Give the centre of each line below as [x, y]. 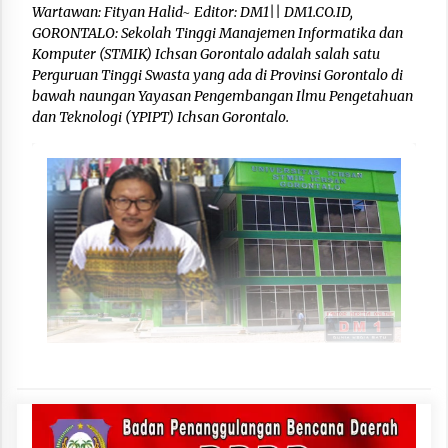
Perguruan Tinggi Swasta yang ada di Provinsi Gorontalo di [217, 74]
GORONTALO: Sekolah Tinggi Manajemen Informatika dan [217, 32]
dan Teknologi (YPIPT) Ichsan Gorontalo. [160, 116]
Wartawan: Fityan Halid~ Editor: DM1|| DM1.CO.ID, [192, 11]
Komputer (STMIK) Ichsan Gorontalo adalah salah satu [206, 53]
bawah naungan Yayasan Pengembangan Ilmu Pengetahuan [222, 95]
